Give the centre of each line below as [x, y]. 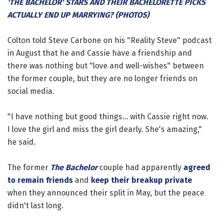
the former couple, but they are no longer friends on [102, 78]
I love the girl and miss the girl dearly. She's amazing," [105, 129]
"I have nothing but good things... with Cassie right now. [108, 116]
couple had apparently [140, 167]
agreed [197, 167]
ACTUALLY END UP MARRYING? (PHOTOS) [78, 15]
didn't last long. [35, 205]
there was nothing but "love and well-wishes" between [106, 66]
